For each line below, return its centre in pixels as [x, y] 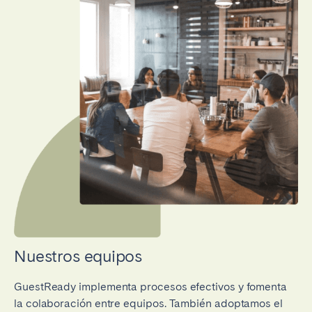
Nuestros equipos [78, 256]
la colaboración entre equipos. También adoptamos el [148, 303]
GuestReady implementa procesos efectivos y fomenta [151, 286]
